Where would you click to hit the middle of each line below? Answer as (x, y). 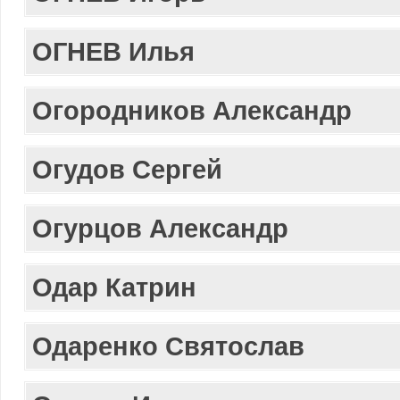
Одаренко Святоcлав (168, 346)
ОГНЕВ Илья (113, 51)
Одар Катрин (114, 287)
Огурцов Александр (160, 228)
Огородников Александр (192, 110)
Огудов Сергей (127, 169)
